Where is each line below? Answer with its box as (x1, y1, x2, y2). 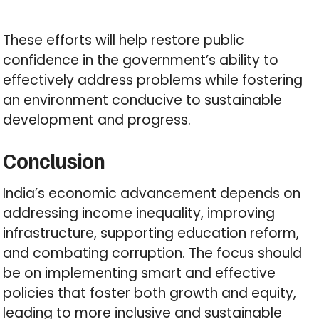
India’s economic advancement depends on (3, 184, 301, 204)
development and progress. (3, 110, 192, 130)
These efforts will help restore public (3, 31, 245, 51)
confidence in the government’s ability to (3, 51, 279, 70)
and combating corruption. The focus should (3, 244, 303, 263)
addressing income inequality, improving (3, 204, 276, 224)
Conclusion (3, 147, 105, 174)
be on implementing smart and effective (3, 263, 276, 283)
